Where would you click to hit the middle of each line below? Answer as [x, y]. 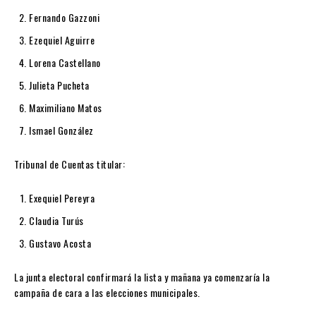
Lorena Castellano [65, 63]
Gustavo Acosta [60, 243]
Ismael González [61, 130]
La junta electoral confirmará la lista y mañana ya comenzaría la [142, 277]
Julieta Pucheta [59, 85]
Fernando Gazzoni [64, 18]
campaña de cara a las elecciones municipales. [107, 293]
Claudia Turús [56, 221]
